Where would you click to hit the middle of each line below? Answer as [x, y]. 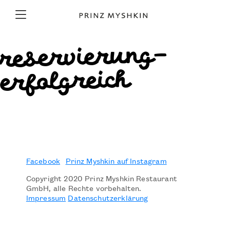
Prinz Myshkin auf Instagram [116, 161]
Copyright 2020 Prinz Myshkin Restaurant [101, 178]
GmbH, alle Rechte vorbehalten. [84, 188]
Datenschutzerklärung [108, 198]
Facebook [43, 161]
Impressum [46, 198]
